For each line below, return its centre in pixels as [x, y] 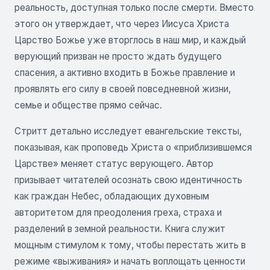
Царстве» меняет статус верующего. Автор [114, 164]
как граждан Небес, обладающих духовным [112, 196]
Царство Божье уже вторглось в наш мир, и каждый [130, 40]
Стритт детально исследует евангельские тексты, [128, 131]
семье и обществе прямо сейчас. [88, 105]
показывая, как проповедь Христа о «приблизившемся [133, 148]
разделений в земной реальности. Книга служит [120, 229]
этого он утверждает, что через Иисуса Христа [122, 24]
